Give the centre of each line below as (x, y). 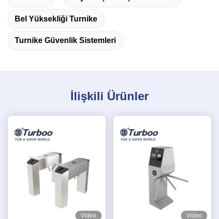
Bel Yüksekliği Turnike (56, 19)
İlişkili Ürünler (109, 96)
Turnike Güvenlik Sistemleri (65, 41)
